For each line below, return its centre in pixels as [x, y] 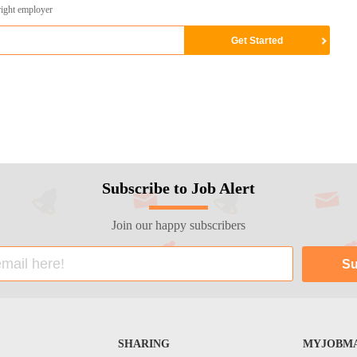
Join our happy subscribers [178, 226]
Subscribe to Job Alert [178, 188]
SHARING [143, 344]
